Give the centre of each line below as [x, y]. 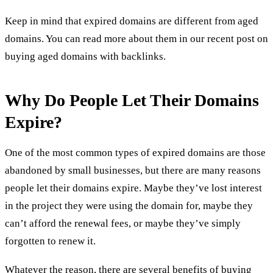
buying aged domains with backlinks [84, 56]
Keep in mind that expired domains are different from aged [132, 21]
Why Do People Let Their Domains [132, 100]
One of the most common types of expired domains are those [135, 153]
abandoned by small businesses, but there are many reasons [133, 171]
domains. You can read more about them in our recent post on [136, 38]
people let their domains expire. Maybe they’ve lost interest [133, 188]
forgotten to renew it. [50, 241]
